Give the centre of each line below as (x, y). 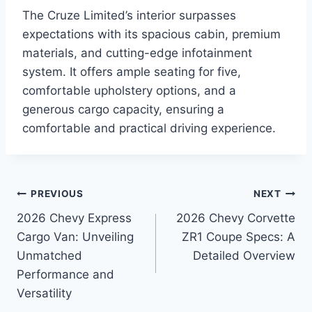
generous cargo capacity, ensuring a (123, 109)
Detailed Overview (244, 255)
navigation (66, 227)
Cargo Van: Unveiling (75, 236)
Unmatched (49, 255)
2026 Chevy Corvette (236, 218)
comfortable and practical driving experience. (149, 128)
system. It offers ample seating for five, (132, 71)
